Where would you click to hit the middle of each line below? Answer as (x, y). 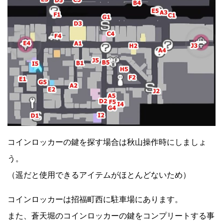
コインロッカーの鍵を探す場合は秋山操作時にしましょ (107, 142)
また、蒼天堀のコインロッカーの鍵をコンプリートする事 (111, 216)
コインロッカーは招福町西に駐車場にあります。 (95, 200)
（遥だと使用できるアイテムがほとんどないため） (99, 175)
